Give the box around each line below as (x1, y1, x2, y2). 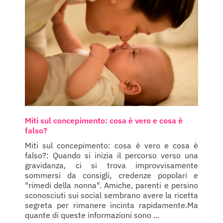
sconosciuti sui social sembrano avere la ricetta (25, 190, 198, 200)
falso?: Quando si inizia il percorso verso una (25, 150, 198, 160)
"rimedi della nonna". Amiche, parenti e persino (25, 180, 198, 190)
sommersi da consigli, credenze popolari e (25, 170, 198, 180)
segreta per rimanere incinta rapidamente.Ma (25, 200, 198, 210)
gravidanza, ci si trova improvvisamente (25, 160, 198, 170)
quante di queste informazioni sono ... (25, 210, 159, 220)
